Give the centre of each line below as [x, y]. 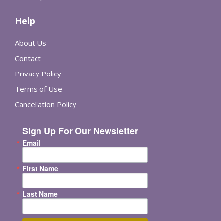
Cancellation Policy [46, 104]
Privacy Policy [38, 74]
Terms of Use [38, 89]
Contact [28, 58]
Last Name [40, 194]
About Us [31, 43]
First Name [40, 168]
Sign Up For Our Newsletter [80, 131]
